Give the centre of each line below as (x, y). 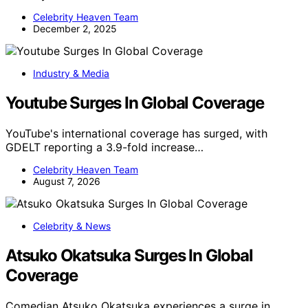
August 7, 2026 (67, 181)
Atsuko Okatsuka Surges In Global (129, 255)
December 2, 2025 (75, 29)
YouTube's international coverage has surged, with (136, 134)
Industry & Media (71, 74)
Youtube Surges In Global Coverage (135, 103)
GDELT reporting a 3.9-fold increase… (104, 147)
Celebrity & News (72, 226)
